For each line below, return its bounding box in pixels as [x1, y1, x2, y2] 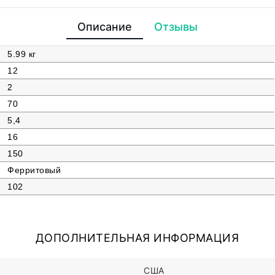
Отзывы [153, 20, 198, 33]
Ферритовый [7, 165, 61, 175]
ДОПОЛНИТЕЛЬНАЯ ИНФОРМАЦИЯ [35, 231, 239, 244]
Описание [77, 20, 132, 33]
